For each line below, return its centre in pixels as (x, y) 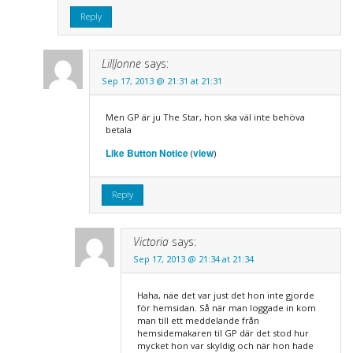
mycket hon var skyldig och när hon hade (225, 345)
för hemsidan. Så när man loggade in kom (226, 307)
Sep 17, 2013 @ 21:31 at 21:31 (162, 80)
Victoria (150, 241)
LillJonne (121, 63)
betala (118, 129)
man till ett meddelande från (198, 320)
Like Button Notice (147, 152)
